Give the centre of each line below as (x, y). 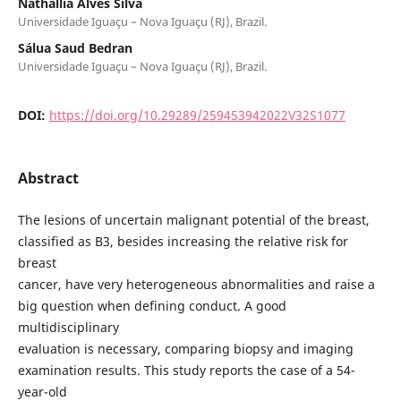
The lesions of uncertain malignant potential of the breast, (193, 219)
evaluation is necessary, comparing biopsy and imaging (185, 348)
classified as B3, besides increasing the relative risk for (183, 241)
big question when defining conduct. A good (152, 305)
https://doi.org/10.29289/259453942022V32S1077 (197, 115)
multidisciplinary (68, 327)
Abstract (48, 178)
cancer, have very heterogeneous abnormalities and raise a (196, 284)
